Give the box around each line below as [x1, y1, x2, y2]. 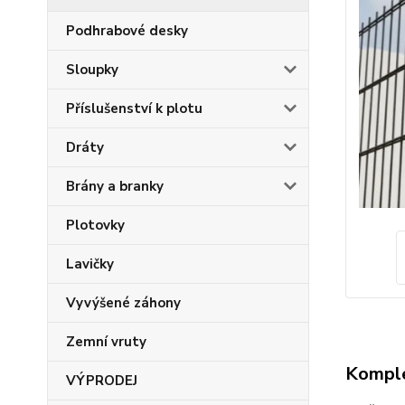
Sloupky [66, 61, 118, 79]
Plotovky [66, 216, 125, 234]
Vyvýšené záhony [66, 294, 181, 312]
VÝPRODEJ [66, 372, 137, 390]
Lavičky [66, 255, 114, 273]
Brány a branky [66, 177, 164, 195]
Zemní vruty [66, 333, 146, 351]
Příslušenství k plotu [66, 99, 202, 118]
